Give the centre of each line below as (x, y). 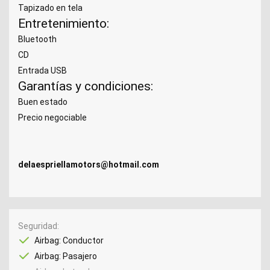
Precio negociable (52, 117)
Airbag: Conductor (69, 240)
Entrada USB (42, 70)
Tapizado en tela (50, 8)
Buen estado (43, 102)
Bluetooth (37, 39)
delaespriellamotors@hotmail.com (89, 164)
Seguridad (38, 226)
